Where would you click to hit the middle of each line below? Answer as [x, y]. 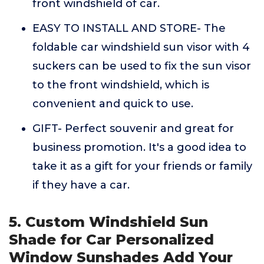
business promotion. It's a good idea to [139, 147]
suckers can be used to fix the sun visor [142, 66]
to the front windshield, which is [121, 85]
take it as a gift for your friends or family [142, 166]
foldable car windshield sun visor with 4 [141, 47]
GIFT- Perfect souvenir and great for [133, 128]
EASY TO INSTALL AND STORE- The [129, 28]
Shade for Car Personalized [111, 240]
